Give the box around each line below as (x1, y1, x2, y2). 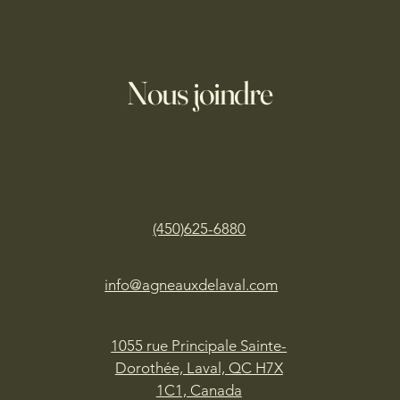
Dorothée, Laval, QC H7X (114, 359, 283, 377)
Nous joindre (127, 73, 273, 112)
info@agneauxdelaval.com (104, 276, 279, 294)
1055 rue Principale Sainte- (111, 337, 287, 354)
